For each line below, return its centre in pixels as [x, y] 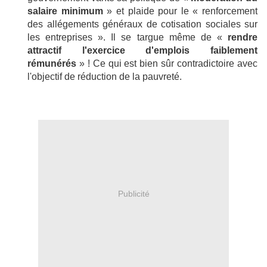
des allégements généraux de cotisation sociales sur [142, 24]
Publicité [133, 194]
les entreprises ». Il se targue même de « [128, 37]
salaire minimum [65, 11]
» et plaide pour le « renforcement [180, 11]
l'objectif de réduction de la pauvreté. [105, 76]
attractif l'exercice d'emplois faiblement [142, 50]
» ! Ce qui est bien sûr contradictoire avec [168, 63]
